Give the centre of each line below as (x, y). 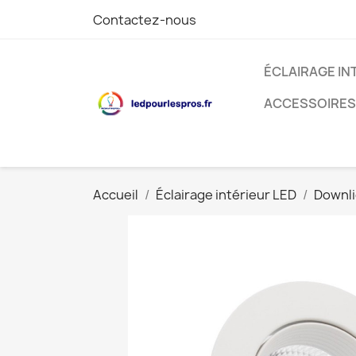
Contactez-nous (145, 20)
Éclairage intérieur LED (226, 195)
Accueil (116, 195)
